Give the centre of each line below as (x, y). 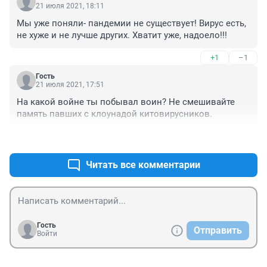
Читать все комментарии (143, 164)
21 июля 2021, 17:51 (70, 84)
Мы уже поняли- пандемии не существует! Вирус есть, (131, 23)
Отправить (218, 230)
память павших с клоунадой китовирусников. (114, 114)
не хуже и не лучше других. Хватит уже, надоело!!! (122, 35)
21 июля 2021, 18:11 (70, 6)
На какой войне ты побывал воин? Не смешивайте (126, 102)
